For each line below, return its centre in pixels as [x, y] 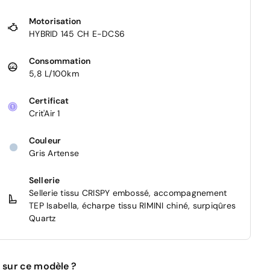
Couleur [45, 140]
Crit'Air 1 [45, 113]
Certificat [49, 100]
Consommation [60, 61]
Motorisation [55, 21]
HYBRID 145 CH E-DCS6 [77, 33]
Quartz [42, 218]
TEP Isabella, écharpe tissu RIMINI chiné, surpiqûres [132, 205]
